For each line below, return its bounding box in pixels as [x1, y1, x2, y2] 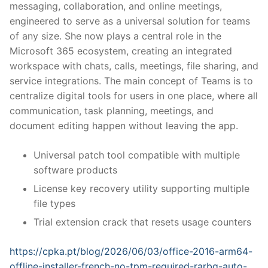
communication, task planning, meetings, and [10, 105, 214, 117]
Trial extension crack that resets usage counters [33, 216, 251, 229]
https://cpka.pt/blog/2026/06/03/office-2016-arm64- [10, 245, 252, 258]
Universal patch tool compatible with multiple [33, 149, 240, 162]
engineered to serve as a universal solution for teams [10, 15, 250, 28]
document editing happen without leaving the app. [10, 120, 238, 132]
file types [33, 197, 75, 210]
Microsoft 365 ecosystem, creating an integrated [10, 45, 232, 57]
